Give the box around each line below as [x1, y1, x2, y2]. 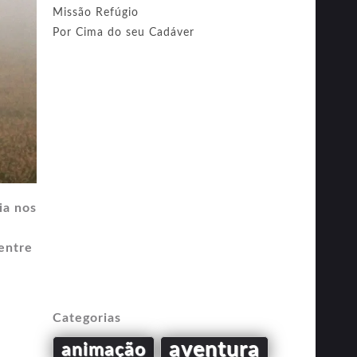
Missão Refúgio [53, 7, 139, 18]
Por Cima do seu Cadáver [53, 27, 194, 38]
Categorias [53, 312, 121, 324]
